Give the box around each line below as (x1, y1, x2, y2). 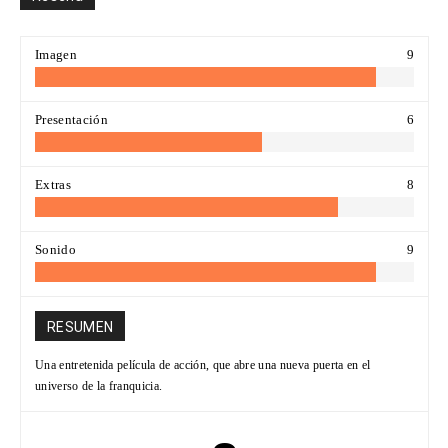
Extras (35, 177, 71, 193)
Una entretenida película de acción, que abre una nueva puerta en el (35, 358, 371, 373)
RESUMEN (47, 319, 114, 336)
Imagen (35, 47, 77, 63)
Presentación (35, 112, 108, 128)
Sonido (35, 242, 76, 258)
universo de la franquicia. (35, 379, 163, 394)
